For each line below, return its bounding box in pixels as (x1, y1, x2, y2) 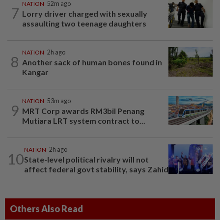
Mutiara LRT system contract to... (22, 115, 145, 125)
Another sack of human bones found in (22, 57, 162, 67)
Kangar (22, 67, 49, 77)
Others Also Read (10, 203, 83, 214)
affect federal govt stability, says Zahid (24, 164, 168, 174)
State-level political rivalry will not (24, 154, 149, 164)
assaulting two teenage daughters (22, 18, 146, 28)
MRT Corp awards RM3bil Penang (22, 106, 144, 115)
